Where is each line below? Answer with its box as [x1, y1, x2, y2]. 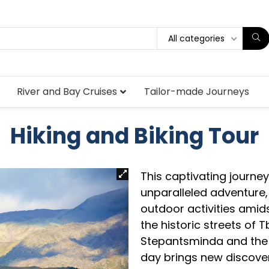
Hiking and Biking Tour [10, 120, 259, 151]
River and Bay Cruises [17, 84, 117, 98]
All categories [168, 32, 225, 44]
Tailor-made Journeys [144, 84, 249, 98]
